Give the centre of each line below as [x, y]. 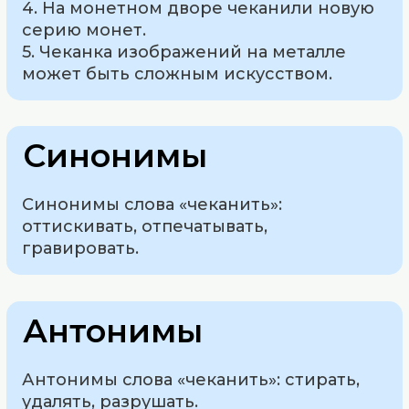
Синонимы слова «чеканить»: [152, 205]
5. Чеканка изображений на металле [184, 52]
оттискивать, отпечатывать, [145, 227]
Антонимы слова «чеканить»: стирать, [191, 380]
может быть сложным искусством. [178, 73]
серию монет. [84, 30]
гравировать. [81, 249]
